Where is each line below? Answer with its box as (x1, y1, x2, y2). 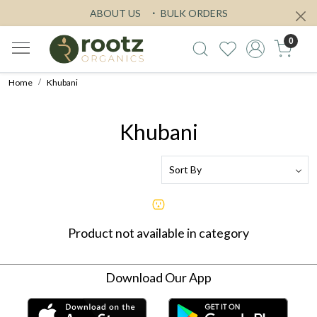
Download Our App (105, 269, 212, 285)
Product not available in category (68, 224, 249, 241)
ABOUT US (89, 7, 141, 19)
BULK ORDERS (158, 7, 228, 19)
